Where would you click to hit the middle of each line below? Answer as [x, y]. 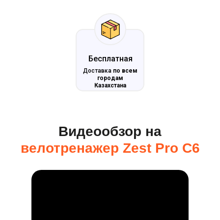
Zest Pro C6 [161, 148]
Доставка [98, 71]
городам [110, 78]
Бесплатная [110, 59]
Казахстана [110, 85]
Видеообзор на [110, 131]
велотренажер [71, 148]
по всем [125, 71]
